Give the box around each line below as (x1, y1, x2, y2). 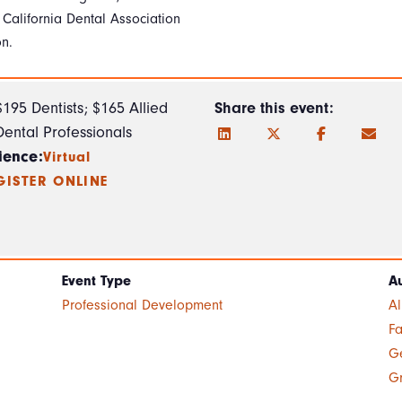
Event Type (61, 273, 131, 290)
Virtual (42, 149, 92, 166)
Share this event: (214, 99, 334, 118)
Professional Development (61, 297, 223, 314)
